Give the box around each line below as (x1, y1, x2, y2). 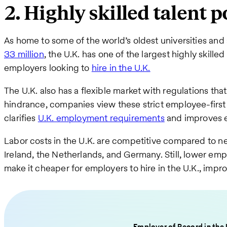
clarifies (4, 111, 38, 124)
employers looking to (4, 61, 92, 74)
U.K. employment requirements (37, 111, 165, 124)
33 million (4, 47, 44, 60)
